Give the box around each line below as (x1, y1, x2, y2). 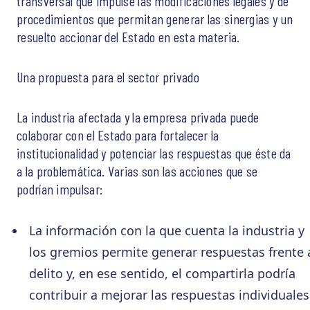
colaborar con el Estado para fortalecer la (17, 127, 219, 144)
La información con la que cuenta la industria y (28, 222, 304, 239)
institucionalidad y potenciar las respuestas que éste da (17, 145, 291, 162)
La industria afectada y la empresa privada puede (17, 109, 259, 126)
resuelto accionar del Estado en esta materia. (17, 28, 240, 46)
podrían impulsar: (17, 181, 103, 198)
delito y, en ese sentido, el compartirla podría (28, 265, 295, 282)
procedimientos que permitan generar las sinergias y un (17, 10, 293, 28)
